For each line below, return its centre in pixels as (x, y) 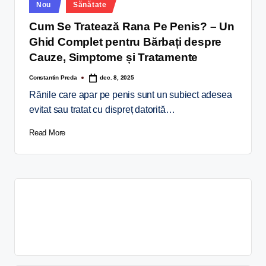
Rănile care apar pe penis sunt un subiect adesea (131, 94)
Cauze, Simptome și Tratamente (114, 58)
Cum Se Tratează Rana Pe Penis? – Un (132, 27)
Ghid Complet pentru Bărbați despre (126, 42)
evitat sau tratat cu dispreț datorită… (102, 109)
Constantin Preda (53, 77)
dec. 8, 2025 (117, 78)
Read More (47, 132)
